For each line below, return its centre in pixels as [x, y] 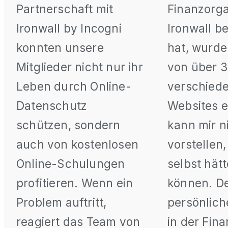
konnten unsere [60, 48]
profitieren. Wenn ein [75, 183]
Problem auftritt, [62, 203]
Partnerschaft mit [65, 9]
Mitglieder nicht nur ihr [80, 67]
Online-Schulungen [71, 164]
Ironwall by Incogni [69, 28]
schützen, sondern [68, 125]
